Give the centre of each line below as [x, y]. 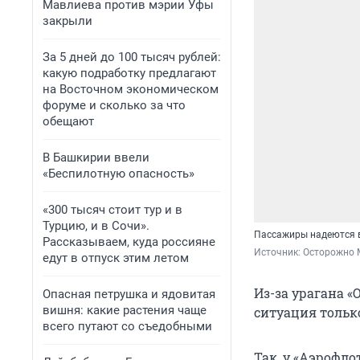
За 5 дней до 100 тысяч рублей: [132, 57]
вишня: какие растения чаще [125, 310]
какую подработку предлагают [129, 73]
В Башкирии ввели [96, 157]
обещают [68, 121]
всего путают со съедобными [127, 326]
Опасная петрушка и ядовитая [129, 294]
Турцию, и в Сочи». [96, 226]
